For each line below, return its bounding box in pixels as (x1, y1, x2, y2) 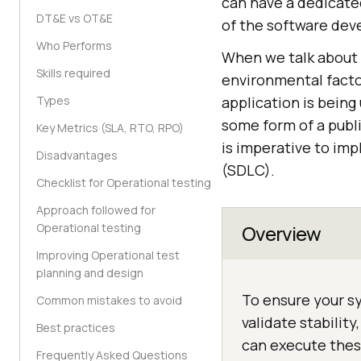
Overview (242, 220, 321, 247)
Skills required (36, 65, 110, 81)
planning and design (36, 265, 143, 280)
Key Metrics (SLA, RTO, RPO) (36, 120, 184, 135)
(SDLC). (222, 160, 275, 180)
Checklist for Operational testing (36, 175, 211, 190)
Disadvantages (36, 147, 118, 163)
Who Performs (36, 38, 112, 53)
